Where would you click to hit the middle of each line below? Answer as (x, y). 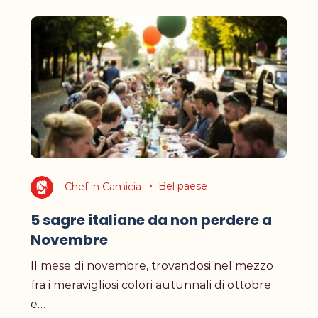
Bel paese (182, 186)
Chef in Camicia (103, 186)
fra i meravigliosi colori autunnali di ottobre (151, 285)
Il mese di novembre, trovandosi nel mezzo (152, 265)
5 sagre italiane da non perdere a (151, 220)
